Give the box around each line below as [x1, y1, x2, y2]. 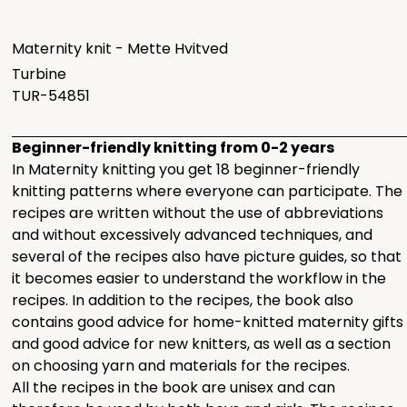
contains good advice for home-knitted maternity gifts [12, 312, 404, 333]
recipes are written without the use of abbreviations [12, 203, 384, 224]
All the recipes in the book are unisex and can [12, 377, 336, 399]
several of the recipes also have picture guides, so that [12, 246, 402, 268]
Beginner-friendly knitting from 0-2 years [12, 137, 335, 159]
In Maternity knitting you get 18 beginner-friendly [12, 159, 361, 181]
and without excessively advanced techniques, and [12, 224, 373, 246]
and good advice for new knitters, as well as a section [12, 333, 392, 355]
